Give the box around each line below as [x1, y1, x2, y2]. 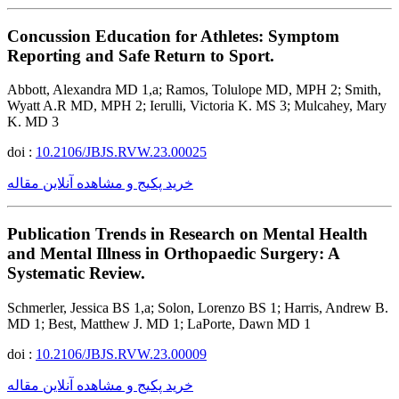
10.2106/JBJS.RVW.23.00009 [36, 346, 207, 362]
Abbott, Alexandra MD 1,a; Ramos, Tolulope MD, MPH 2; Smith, [7, 82, 381, 98]
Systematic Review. [7, 264, 145, 283]
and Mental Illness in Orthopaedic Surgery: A [7, 244, 339, 264]
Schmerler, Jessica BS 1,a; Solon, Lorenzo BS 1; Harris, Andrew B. [7, 299, 388, 315]
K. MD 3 [7, 114, 59, 130]
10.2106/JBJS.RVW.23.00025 [36, 144, 207, 160]
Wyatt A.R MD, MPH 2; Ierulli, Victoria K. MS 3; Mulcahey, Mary [7, 98, 387, 114]
